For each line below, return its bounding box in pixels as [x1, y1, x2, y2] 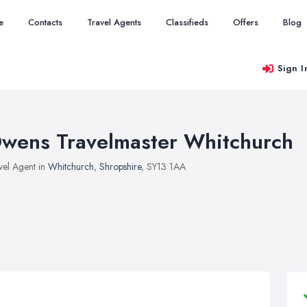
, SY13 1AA [141, 160, 186, 173]
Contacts [28, 16, 62, 29]
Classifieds [166, 16, 208, 29]
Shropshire [99, 160, 141, 173]
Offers [233, 16, 258, 29]
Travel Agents [87, 16, 141, 29]
